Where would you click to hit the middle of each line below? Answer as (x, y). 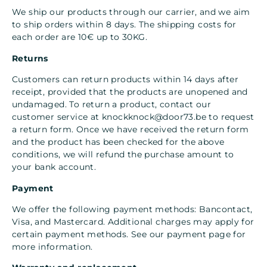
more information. (52, 246)
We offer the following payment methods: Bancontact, (132, 209)
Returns (30, 58)
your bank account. (54, 167)
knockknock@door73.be (154, 117)
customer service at (57, 117)
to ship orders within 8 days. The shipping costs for (124, 25)
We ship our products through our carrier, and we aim (131, 12)
